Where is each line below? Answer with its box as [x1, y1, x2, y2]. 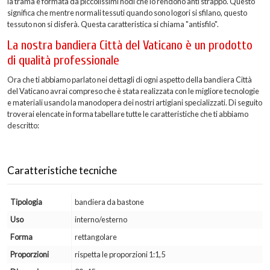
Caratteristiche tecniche [7, 163, 117, 177]
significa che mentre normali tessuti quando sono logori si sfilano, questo [7, 8, 247, 18]
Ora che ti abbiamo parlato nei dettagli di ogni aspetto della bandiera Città [7, 75, 252, 84]
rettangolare [75, 231, 117, 242]
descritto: [7, 121, 39, 130]
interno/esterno [75, 214, 127, 224]
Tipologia [10, 196, 42, 207]
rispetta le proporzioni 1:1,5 [75, 249, 165, 259]
